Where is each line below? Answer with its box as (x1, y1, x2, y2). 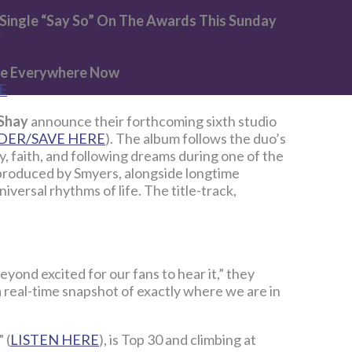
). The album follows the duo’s (105, 130, 286, 148)
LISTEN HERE (10, 331, 99, 349)
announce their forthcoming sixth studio (31, 112, 277, 130)
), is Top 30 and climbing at (99, 331, 256, 349)
